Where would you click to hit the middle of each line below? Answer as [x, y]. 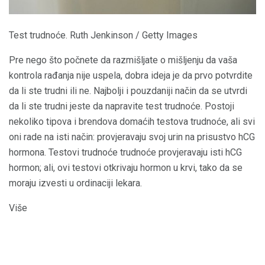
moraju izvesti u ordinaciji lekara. [75, 183]
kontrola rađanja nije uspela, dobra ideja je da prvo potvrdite [131, 76]
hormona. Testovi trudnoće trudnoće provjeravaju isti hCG [125, 153]
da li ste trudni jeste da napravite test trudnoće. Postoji [122, 106]
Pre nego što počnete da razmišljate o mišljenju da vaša [123, 60]
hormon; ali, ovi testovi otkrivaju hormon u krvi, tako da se [126, 168]
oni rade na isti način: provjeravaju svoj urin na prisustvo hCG [132, 137]
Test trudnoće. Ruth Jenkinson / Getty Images [103, 35]
